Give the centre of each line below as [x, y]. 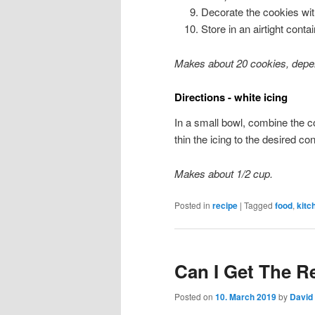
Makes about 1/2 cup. [224, 173]
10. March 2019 [246, 296]
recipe [225, 205]
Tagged [258, 205]
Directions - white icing [231, 97]
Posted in [192, 205]
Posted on [195, 296]
